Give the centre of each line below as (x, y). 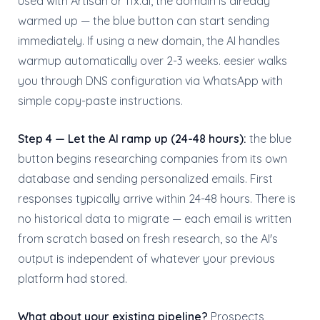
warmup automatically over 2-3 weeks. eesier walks (152, 61)
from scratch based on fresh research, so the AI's (148, 239)
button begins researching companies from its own (152, 159)
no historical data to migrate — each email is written (155, 219)
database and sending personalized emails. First (145, 179)
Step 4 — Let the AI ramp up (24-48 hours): (132, 139)
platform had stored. (72, 279)
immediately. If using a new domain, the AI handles (149, 41)
